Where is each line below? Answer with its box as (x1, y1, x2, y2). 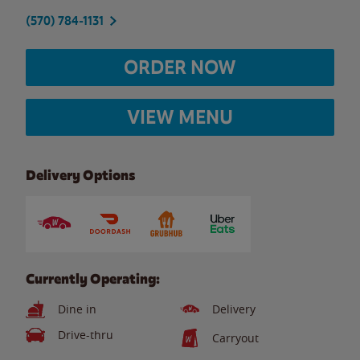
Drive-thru (58, 327, 113, 342)
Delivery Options (26, 166, 135, 184)
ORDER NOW (124, 55, 236, 80)
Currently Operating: (26, 270, 160, 288)
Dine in (58, 301, 96, 317)
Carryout (212, 330, 259, 346)
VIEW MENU (127, 104, 233, 129)
